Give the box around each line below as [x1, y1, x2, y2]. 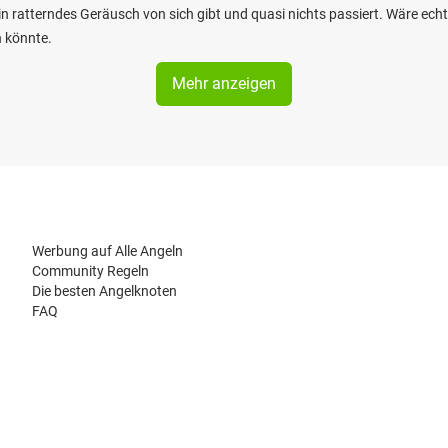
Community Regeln [32, 263, 149, 279]
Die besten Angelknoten [32, 283, 177, 299]
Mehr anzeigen [172, 74, 276, 93]
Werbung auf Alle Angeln [32, 243, 183, 259]
